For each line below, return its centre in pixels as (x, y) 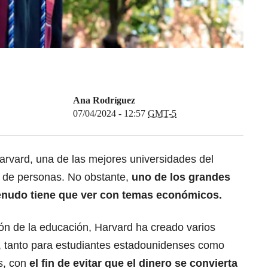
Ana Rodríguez (104, 100)
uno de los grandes (181, 177)
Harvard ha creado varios (155, 228)
